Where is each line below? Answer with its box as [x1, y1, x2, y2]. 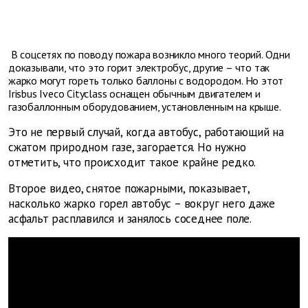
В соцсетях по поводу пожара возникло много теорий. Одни [8, 47, 290, 61]
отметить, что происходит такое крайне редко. [8, 154, 256, 170]
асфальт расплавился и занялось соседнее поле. [8, 210, 252, 226]
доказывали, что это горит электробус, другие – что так [8, 60, 270, 74]
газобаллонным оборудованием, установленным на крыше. [8, 99, 281, 113]
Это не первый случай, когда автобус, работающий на [8, 124, 284, 140]
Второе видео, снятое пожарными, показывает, [8, 180, 250, 196]
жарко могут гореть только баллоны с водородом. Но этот [8, 73, 284, 87]
